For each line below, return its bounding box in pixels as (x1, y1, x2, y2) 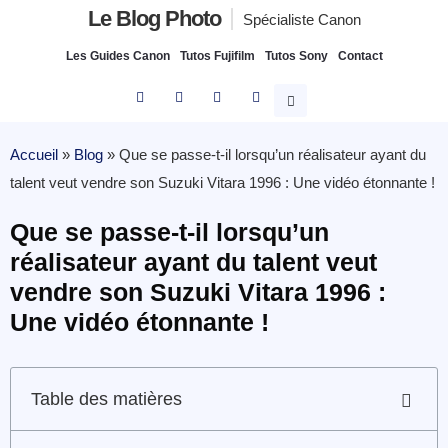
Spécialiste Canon (242, 11, 361, 28)
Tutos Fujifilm (179, 49, 255, 63)
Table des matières (31, 388, 182, 409)
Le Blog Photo (87, 6, 221, 31)
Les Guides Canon (65, 49, 170, 63)
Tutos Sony (264, 49, 328, 63)
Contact (337, 49, 383, 63)
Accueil (10, 146, 58, 163)
